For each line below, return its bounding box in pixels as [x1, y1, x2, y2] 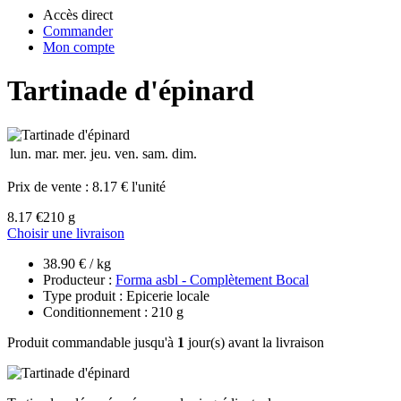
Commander [43, 23, 113, 38]
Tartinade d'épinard [7, 74, 254, 107]
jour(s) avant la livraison [184, 334, 324, 350]
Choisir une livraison [7, 225, 124, 241]
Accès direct [43, 7, 113, 22]
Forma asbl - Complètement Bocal [115, 271, 309, 287]
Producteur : [43, 271, 115, 287]
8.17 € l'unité [92, 178, 166, 194]
